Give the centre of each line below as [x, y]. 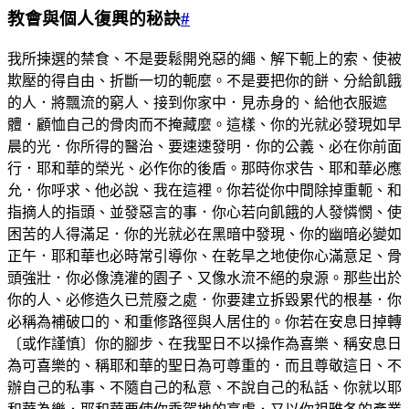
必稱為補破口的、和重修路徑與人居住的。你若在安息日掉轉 [204, 321]
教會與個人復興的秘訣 [94, 19]
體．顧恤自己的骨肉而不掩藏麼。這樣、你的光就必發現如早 [204, 124]
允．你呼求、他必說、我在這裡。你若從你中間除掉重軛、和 [204, 190]
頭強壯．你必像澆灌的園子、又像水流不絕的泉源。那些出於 [204, 278]
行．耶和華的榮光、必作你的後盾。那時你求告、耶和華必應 [204, 168]
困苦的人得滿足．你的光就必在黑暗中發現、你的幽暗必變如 [204, 234]
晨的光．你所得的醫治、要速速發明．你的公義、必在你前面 [204, 146]
